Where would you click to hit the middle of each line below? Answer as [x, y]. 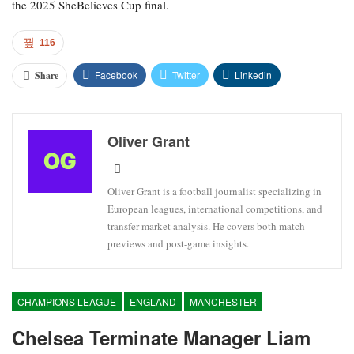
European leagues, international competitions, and [215, 209]
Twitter [186, 75]
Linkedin [253, 75]
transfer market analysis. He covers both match [206, 226]
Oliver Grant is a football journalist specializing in [215, 192]
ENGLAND [153, 302]
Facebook [116, 75]
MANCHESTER [223, 302]
